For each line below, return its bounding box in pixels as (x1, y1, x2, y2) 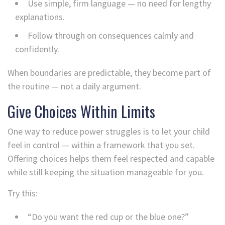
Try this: (8, 187, 38, 199)
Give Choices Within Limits (8, 100, 155, 123)
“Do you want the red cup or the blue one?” (28, 211, 189, 223)
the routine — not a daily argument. (8, 80, 141, 92)
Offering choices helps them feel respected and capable (8, 153, 214, 165)
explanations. (15, 11, 65, 23)
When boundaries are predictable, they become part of (8, 67, 211, 79)
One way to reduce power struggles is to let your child (8, 126, 210, 138)
